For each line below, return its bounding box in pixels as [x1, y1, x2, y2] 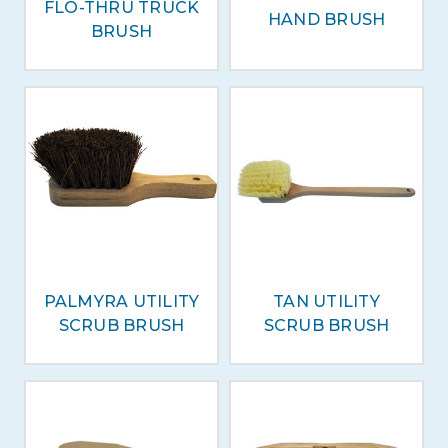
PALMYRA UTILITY [43, 292, 200, 311]
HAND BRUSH [267, 10, 386, 29]
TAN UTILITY [273, 292, 380, 311]
